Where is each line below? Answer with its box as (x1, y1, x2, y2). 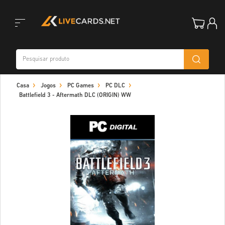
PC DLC (105, 83, 125, 89)
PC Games (67, 83, 94, 89)
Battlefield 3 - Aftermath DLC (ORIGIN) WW (19, 92, 131, 98)
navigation (5, 89, 40, 98)
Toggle (5, 39, 27, 48)
